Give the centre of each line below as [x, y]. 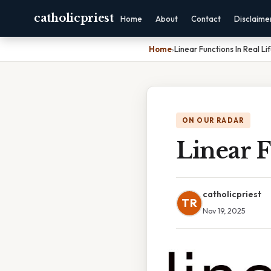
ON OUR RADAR [213, 120]
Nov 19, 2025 [224, 211]
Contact [206, 19]
